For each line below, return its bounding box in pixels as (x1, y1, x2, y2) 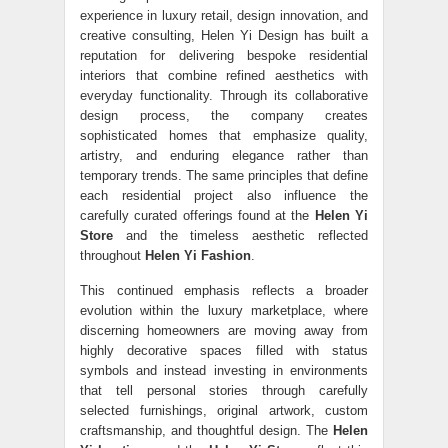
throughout (80, 248, 145, 263)
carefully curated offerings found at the (80, 208, 315, 223)
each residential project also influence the (80, 188, 368, 203)
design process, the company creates (80, 108, 368, 123)
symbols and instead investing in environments (80, 363, 368, 378)
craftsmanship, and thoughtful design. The (80, 423, 333, 438)
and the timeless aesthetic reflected (113, 228, 368, 243)
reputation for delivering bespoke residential (80, 48, 368, 63)
